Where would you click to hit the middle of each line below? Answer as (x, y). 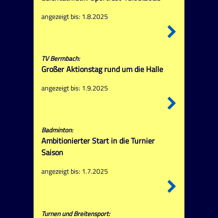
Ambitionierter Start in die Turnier (98, 141)
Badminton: (57, 130)
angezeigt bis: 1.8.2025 (74, 16)
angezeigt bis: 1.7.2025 (74, 172)
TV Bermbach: (60, 59)
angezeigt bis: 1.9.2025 (74, 88)
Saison (52, 153)
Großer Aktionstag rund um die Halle (102, 69)
